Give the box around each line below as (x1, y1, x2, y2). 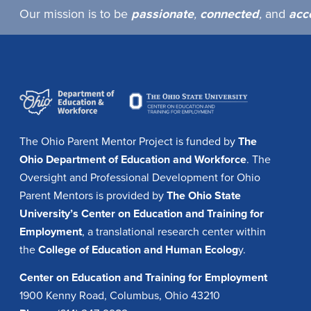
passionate (131, 6, 194, 22)
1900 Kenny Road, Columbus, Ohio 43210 (19, 289, 220, 303)
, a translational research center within (82, 224, 266, 239)
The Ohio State (167, 188, 241, 203)
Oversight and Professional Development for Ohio (19, 170, 260, 185)
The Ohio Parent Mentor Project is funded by (19, 134, 238, 149)
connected (200, 6, 259, 22)
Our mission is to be (19, 6, 131, 22)
